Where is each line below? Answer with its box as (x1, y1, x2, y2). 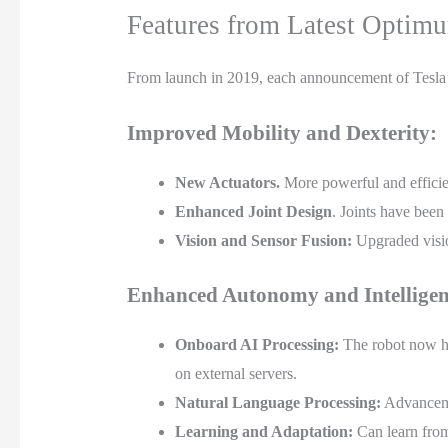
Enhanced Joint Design (174, 203, 332, 221)
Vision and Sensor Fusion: (174, 232, 352, 250)
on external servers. (174, 365, 297, 383)
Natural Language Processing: (174, 394, 381, 412)
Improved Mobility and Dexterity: (126, 121, 437, 145)
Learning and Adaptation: (174, 423, 353, 441)
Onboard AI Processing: (174, 336, 339, 354)
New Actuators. (174, 174, 280, 192)
